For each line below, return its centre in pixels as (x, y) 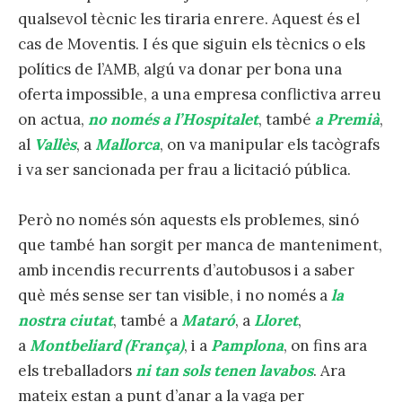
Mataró (208, 320)
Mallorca (127, 144)
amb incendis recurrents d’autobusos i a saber (186, 270)
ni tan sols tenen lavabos (224, 370)
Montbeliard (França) (107, 345)
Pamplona (247, 345)
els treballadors (77, 370)
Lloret (276, 320)
